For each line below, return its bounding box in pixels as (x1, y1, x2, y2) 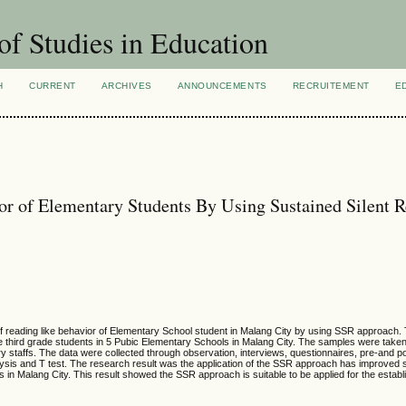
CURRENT (29, 81, 76, 91)
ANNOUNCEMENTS (177, 81, 267, 91)
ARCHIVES (101, 81, 152, 91)
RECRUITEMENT (292, 81, 370, 91)
